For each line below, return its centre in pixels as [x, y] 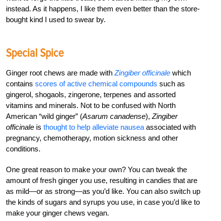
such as [171, 84]
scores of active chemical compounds [96, 84]
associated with [170, 127]
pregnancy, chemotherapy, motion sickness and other [92, 138]
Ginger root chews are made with [60, 73]
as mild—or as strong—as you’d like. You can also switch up [103, 191]
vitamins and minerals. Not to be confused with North [91, 106]
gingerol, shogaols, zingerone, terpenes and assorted [91, 95]
